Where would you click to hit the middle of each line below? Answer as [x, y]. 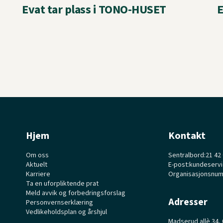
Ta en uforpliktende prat [62, 183]
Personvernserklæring [60, 202]
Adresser [188, 202]
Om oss [38, 155]
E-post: [179, 165]
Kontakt [187, 136]
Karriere [38, 174]
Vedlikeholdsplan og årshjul [67, 212]
